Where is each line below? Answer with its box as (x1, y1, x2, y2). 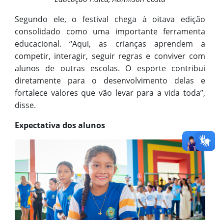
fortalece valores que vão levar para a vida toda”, (15, 87, 205, 99)
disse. (15, 100, 36, 111)
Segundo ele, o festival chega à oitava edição (15, 14, 205, 25)
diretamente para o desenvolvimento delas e (15, 75, 205, 86)
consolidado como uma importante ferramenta (15, 26, 205, 37)
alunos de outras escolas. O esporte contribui (15, 63, 205, 74)
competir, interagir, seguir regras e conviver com (15, 51, 205, 62)
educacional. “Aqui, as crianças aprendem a (15, 38, 205, 50)
